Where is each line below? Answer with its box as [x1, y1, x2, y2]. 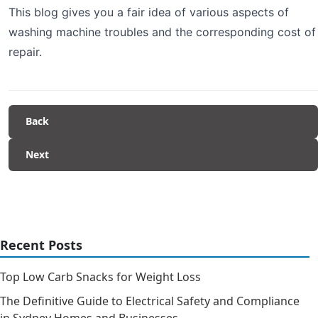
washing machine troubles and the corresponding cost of [9, 24, 316, 39]
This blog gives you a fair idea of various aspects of [9, 4, 289, 19]
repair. [9, 44, 42, 59]
